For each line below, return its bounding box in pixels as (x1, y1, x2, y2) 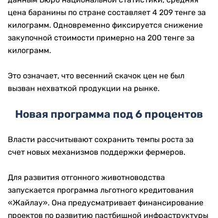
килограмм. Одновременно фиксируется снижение (8, 20, 203, 30)
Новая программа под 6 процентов (15, 108, 203, 121)
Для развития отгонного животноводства (8, 173, 165, 182)
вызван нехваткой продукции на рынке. (8, 84, 160, 93)
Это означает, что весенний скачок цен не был (8, 71, 184, 80)
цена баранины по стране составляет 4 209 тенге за (8, 8, 206, 17)
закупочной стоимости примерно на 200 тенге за (8, 33, 195, 42)
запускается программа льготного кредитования (8, 185, 194, 195)
